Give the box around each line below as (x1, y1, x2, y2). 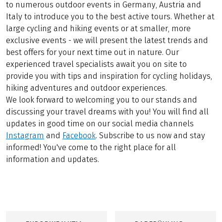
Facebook (62, 131, 96, 141)
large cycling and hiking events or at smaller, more (6, 24, 191, 34)
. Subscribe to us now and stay (96, 131, 205, 141)
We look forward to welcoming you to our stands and (6, 95, 197, 105)
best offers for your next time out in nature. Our (6, 48, 179, 57)
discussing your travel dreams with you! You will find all (6, 107, 209, 117)
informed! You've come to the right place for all (6, 143, 176, 153)
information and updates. (6, 155, 101, 165)
